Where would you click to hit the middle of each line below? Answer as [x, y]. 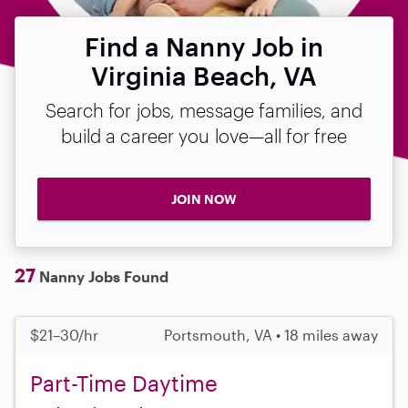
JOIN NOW [204, 199]
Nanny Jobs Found [102, 276]
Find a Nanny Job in [204, 46]
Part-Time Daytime [124, 382]
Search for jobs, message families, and [204, 110]
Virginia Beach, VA [204, 76]
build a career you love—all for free [204, 136]
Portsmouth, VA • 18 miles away [271, 334]
